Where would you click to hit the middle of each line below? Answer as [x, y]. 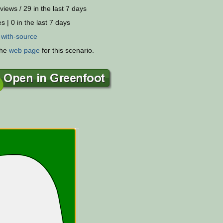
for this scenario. [67, 50]
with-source [19, 36]
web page [24, 50]
